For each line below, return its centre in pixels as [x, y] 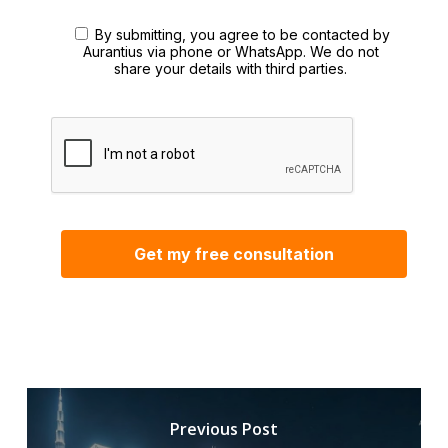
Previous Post [223, 429]
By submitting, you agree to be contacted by [243, 35]
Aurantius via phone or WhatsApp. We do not [230, 52]
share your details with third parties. [231, 69]
